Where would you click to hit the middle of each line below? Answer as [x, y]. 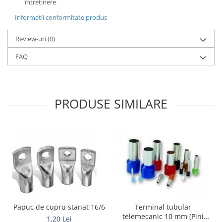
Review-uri [31, 39]
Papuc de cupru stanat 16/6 [59, 207]
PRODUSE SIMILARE [111, 104]
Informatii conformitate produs [61, 17]
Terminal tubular [163, 207]
